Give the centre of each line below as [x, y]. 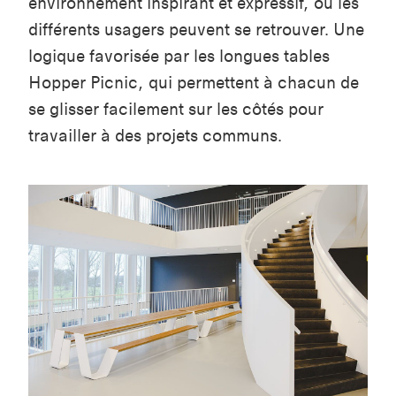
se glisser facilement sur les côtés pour [176, 110]
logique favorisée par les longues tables [179, 57]
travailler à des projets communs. [155, 136]
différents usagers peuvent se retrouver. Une [196, 30]
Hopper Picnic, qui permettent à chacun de [194, 83]
